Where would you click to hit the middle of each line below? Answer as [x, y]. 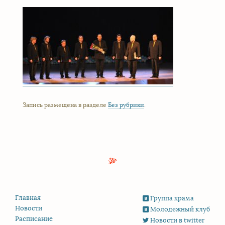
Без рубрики [126, 105]
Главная [28, 198]
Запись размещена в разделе [65, 105]
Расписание [34, 219]
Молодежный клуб [180, 210]
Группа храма [172, 199]
